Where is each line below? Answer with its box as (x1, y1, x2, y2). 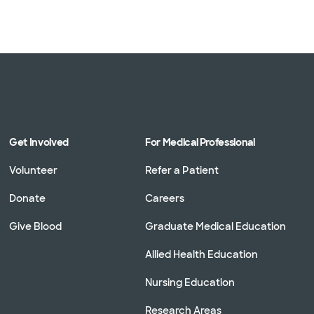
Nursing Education (145, 275, 235, 289)
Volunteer (9, 163, 58, 177)
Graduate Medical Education (145, 219, 286, 233)
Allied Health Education (145, 247, 258, 261)
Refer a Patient (145, 163, 219, 177)
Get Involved (9, 135, 69, 149)
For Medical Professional (145, 135, 255, 149)
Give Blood (9, 219, 62, 233)
